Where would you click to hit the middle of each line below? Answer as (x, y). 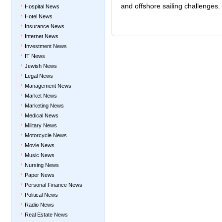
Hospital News (42, 6)
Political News (41, 195)
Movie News (40, 145)
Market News (41, 96)
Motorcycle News (46, 135)
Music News (40, 155)
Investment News (46, 46)
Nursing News (42, 165)
